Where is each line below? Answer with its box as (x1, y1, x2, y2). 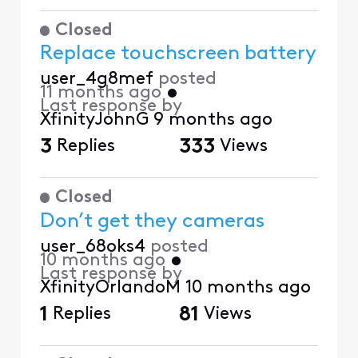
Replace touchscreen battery (39, 44, 316, 65)
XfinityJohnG (39, 111, 149, 130)
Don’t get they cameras (39, 211, 265, 232)
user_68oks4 (39, 237, 145, 257)
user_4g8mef (39, 70, 153, 89)
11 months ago (39, 84, 161, 103)
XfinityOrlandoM (39, 278, 181, 297)
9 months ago (153, 111, 272, 130)
